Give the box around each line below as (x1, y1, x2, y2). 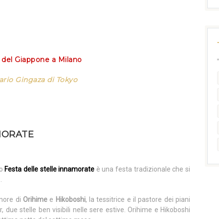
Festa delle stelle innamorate (2, 165, 95, 173)
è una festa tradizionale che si (94, 165, 191, 173)
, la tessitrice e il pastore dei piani (85, 196, 191, 203)
